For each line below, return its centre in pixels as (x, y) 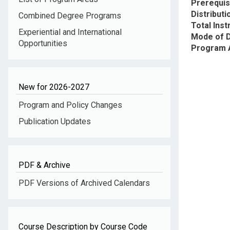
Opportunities (43, 44)
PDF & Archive (44, 165)
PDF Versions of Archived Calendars (84, 183)
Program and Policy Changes (70, 105)
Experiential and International (70, 32)
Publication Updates (55, 122)
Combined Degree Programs (70, 16)
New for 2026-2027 (54, 87)
